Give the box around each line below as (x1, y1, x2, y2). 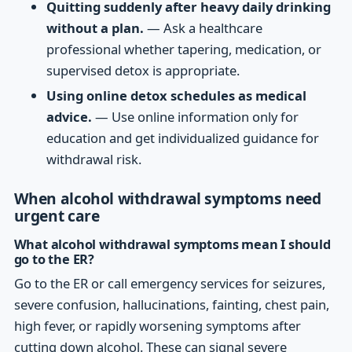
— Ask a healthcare (144, 19, 263, 38)
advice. (46, 107, 93, 126)
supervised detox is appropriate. (46, 61, 240, 80)
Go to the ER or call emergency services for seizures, (13, 273, 325, 292)
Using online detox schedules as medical (46, 86, 307, 104)
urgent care (13, 204, 100, 226)
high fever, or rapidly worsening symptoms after (13, 316, 301, 335)
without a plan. (46, 19, 145, 38)
